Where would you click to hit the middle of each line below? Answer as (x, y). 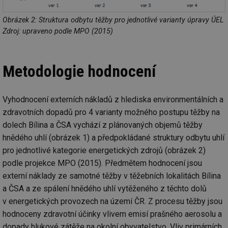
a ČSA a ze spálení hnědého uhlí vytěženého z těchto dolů (105, 188)
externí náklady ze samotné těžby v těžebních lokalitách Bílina (112, 176)
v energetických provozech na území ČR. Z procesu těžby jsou (112, 201)
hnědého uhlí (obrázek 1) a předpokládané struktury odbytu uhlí (113, 137)
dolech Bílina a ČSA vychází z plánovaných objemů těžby (103, 125)
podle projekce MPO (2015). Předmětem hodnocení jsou (102, 163)
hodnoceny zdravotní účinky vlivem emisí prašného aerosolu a (112, 214)
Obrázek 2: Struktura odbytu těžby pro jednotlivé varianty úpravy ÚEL (113, 20)
